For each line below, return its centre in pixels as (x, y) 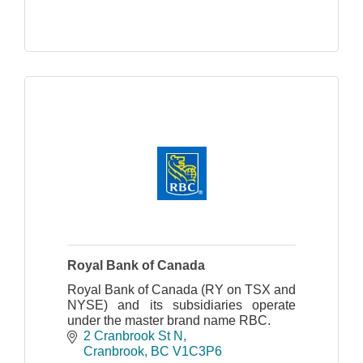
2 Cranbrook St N (133, 335)
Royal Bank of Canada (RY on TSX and (181, 289)
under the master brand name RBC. (169, 320)
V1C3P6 (197, 351)
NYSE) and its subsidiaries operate (181, 305)
